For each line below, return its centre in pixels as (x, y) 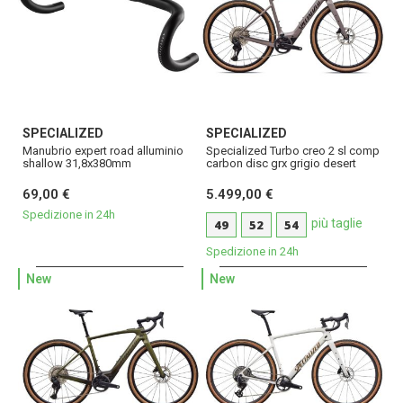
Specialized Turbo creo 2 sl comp (293, 151)
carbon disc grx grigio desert (281, 164)
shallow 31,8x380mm (77, 164)
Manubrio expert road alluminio (103, 151)
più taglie (337, 224)
